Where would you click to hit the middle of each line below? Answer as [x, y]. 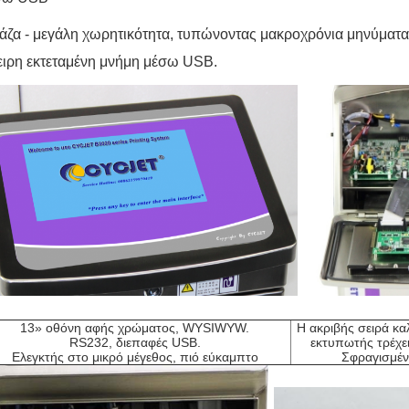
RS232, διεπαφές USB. [135, 342]
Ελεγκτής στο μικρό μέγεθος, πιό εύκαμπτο [135, 357]
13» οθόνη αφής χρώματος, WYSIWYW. [135, 328]
